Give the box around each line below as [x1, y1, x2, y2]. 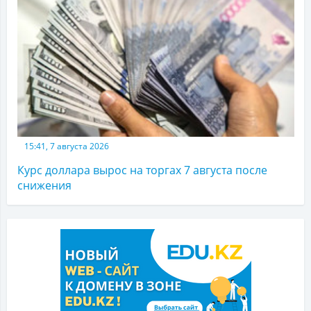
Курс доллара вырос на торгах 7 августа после [17, 162, 267, 178]
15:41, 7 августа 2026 [24, 140, 109, 153]
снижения [17, 178, 72, 194]
